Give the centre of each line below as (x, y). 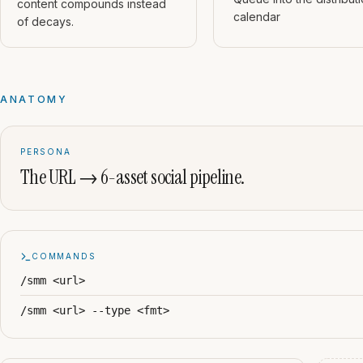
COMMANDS (64, 256)
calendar (256, 17)
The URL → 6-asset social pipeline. (132, 177)
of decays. (45, 21)
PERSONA (46, 152)
